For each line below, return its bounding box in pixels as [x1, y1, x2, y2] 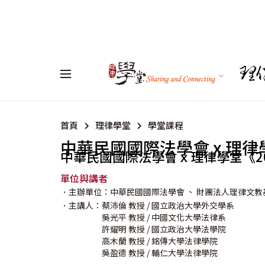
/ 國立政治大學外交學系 [147, 199, 234, 211]
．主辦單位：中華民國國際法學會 [60, 186, 185, 198]
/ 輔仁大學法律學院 [147, 247, 218, 258]
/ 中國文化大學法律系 [147, 211, 226, 223]
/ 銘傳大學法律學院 [147, 235, 218, 247]
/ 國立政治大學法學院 [147, 223, 226, 235]
